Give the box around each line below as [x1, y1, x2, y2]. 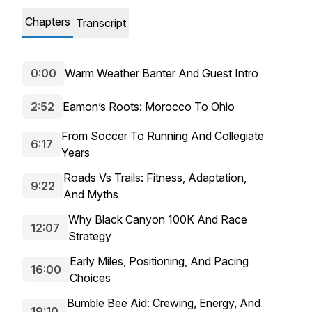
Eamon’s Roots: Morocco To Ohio [63, 100, 235, 114]
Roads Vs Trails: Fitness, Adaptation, [63, 171, 247, 185]
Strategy [68, 229, 111, 243]
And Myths [63, 187, 118, 201]
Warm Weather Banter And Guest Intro [65, 66, 258, 80]
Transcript [76, 16, 126, 30]
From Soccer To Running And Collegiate [61, 129, 264, 143]
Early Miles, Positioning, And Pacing [70, 254, 249, 268]
